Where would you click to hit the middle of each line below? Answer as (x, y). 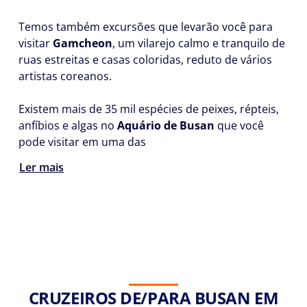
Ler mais (41, 168)
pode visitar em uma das (82, 142)
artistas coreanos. (65, 76)
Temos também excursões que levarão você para (146, 27)
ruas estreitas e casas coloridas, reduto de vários (145, 60)
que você (239, 125)
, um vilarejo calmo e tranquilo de (199, 43)
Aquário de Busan (166, 125)
